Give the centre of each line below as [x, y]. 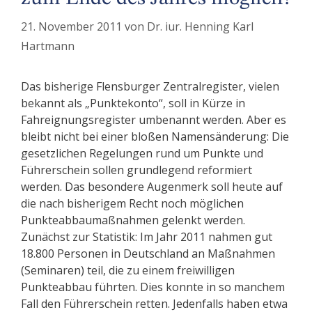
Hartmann [48, 46]
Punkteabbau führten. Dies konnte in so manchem [153, 287]
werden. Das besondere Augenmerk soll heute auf [152, 187]
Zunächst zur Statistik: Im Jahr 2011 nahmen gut [147, 237]
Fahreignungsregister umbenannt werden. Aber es [154, 120]
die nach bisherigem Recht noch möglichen [132, 204]
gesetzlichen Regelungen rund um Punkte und [142, 154]
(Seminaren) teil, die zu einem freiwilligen [128, 271]
